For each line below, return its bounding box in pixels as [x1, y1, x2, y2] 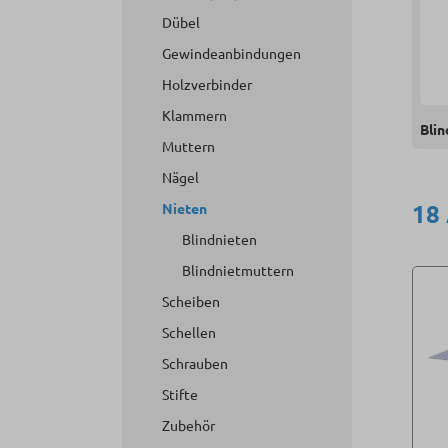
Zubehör [162, 416, 215, 434]
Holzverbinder [162, 75, 252, 93]
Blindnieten [182, 230, 257, 248]
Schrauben [162, 354, 228, 372]
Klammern [162, 106, 227, 124]
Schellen [162, 323, 216, 341]
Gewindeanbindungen [162, 44, 301, 62]
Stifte [162, 385, 198, 403]
